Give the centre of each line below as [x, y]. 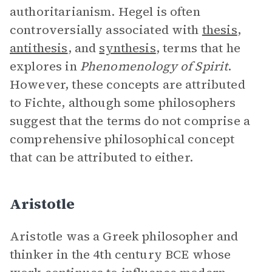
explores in [45, 66]
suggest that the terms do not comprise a [130, 121]
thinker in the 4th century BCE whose [121, 254]
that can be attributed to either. [103, 157]
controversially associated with [106, 30]
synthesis [127, 48]
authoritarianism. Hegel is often [105, 12]
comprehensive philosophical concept [122, 139]
